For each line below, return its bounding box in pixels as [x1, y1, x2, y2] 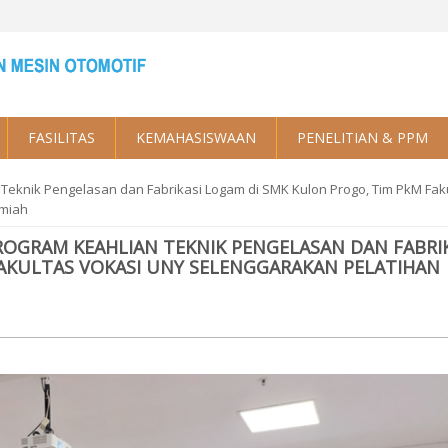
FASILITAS [28, 128, 95, 148]
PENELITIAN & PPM [297, 128, 428, 148]
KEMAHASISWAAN [136, 128, 256, 148]
